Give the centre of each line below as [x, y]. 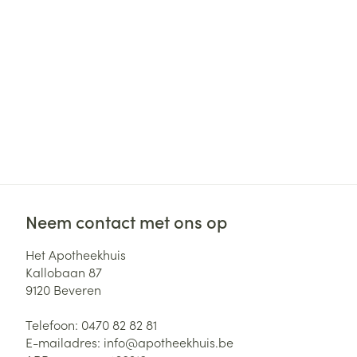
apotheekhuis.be [186, 341]
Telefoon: [53, 324]
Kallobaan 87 [64, 271]
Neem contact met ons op [126, 221]
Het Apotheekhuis [76, 254]
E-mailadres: [65, 341]
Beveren [77, 289]
